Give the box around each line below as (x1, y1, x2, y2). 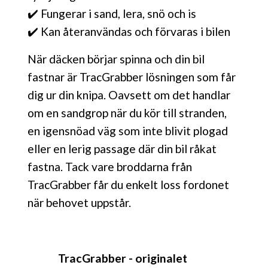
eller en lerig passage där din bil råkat (28, 141, 217, 156)
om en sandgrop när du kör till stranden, (28, 105, 227, 120)
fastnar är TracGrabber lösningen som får (28, 69, 236, 84)
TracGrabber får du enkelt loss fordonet (28, 177, 229, 191)
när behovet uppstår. (28, 195, 133, 209)
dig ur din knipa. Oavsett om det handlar (28, 87, 230, 102)
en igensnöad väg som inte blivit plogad (28, 123, 228, 138)
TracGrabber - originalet (58, 251, 187, 265)
